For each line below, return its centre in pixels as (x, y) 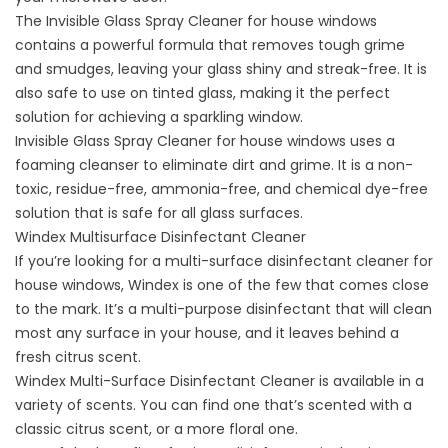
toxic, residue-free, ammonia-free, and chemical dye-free (221, 189)
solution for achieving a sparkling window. (159, 117)
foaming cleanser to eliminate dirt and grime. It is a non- (214, 165)
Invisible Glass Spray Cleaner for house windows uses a (205, 141)
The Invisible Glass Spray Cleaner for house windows (196, 21)
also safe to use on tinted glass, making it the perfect (202, 93)
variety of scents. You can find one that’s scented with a (213, 405)
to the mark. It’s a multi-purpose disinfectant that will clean (223, 309)
